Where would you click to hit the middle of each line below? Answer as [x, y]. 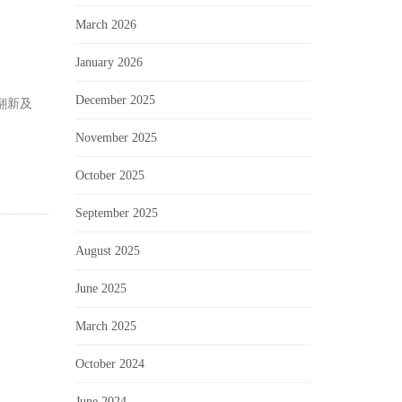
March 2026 [105, 25]
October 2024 [109, 364]
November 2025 [116, 138]
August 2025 [107, 251]
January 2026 [109, 62]
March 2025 [105, 326]
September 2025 [116, 213]
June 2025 [100, 288]
